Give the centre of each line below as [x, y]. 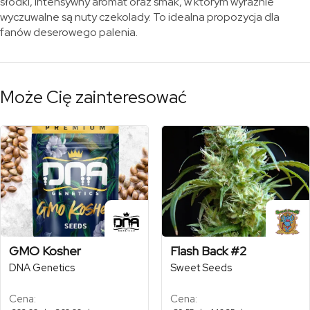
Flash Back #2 [208, 250]
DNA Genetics [42, 267]
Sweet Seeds [201, 267]
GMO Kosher [45, 250]
